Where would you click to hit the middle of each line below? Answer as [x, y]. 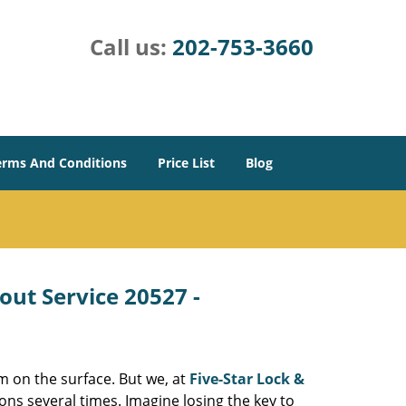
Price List [186, 163]
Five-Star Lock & [246, 379]
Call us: [131, 47]
